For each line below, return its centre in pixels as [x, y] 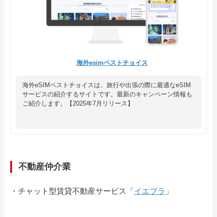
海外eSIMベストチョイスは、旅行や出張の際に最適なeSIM [107, 85]
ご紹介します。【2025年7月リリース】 [78, 104]
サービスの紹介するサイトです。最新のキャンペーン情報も [107, 94]
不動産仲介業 [45, 167]
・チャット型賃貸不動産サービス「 [72, 191]
